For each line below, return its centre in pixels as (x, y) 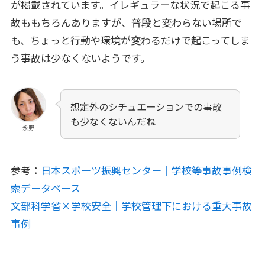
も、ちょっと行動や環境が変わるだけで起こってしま (130, 40)
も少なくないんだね (113, 122)
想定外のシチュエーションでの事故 (146, 107)
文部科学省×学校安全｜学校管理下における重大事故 (131, 206)
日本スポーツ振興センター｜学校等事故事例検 (146, 170)
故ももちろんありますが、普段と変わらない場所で (126, 22)
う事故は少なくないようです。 (80, 58)
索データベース (45, 188)
